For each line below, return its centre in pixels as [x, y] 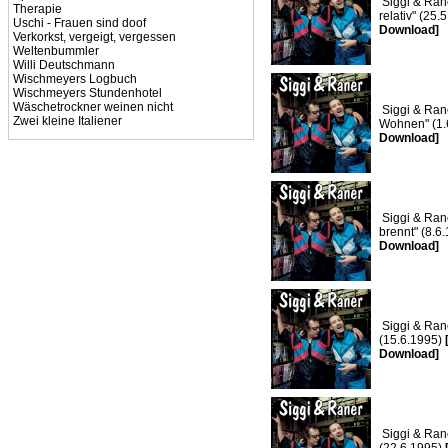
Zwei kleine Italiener [67, 121]
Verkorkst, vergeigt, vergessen [94, 37]
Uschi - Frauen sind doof [79, 23]
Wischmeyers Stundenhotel [87, 93]
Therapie [37, 9]
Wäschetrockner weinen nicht [93, 107]
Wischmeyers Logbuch [75, 79]
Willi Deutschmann [64, 65]
